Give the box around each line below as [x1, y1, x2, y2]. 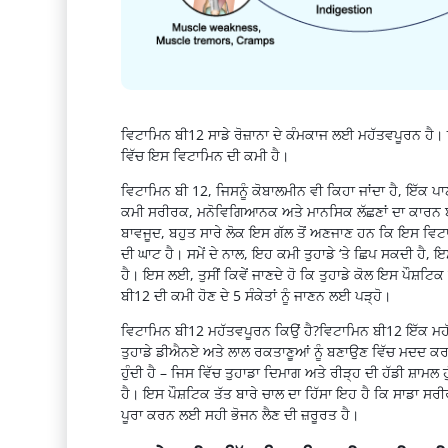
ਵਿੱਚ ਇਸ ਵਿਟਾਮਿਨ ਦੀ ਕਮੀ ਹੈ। [120, 145, 289, 165]
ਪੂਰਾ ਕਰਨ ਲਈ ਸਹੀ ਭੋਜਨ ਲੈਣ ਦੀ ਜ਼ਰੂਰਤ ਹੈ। [120, 404, 359, 424]
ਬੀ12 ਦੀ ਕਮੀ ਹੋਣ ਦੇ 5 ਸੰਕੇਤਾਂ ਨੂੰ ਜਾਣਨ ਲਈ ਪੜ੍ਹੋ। [120, 285, 391, 305]
